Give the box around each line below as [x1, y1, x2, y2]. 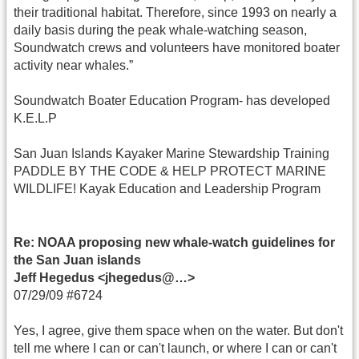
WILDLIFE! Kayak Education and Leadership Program [14, 182, 321, 196]
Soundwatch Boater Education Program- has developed [14, 93, 330, 107]
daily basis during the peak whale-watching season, [14, 22, 307, 37]
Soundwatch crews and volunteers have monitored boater [14, 40, 340, 54]
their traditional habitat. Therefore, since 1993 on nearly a [14, 5, 337, 19]
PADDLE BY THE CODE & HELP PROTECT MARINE [14, 164, 326, 179]
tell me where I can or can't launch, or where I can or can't [14, 341, 337, 356]
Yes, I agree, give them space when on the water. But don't [14, 324, 343, 338]
